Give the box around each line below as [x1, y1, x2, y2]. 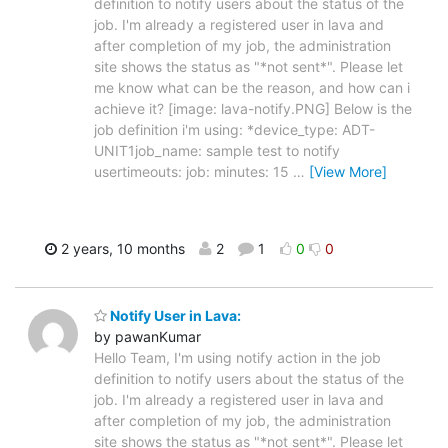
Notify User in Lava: [107, 307, 241, 325]
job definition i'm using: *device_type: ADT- [94, 120, 375, 138]
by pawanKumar [94, 328, 201, 346]
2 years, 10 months [56, 239, 185, 257]
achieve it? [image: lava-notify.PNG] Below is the [94, 99, 412, 117]
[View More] [309, 162, 387, 180]
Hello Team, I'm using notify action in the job [94, 349, 381, 367]
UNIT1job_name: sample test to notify [94, 141, 340, 159]
